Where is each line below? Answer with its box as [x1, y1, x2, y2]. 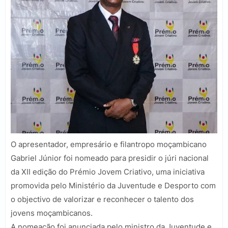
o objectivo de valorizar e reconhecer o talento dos [11, 194, 194, 205]
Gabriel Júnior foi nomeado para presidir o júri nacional [11, 153, 209, 163]
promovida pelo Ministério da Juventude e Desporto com [11, 181, 216, 191]
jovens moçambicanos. [11, 208, 93, 218]
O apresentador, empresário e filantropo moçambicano [11, 139, 207, 150]
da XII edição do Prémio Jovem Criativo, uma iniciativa [11, 167, 205, 177]
